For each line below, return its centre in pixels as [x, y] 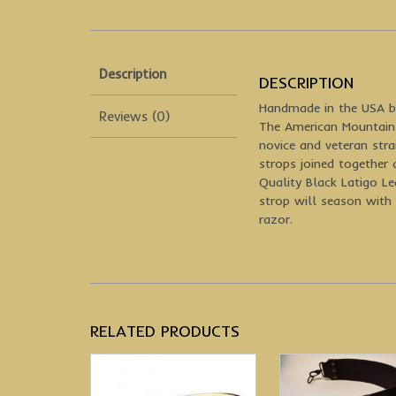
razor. [276, 220]
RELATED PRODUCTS [165, 331]
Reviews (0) [135, 116]
